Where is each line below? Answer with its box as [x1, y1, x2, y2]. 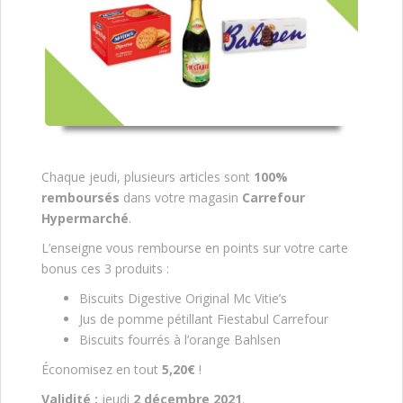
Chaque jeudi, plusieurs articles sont [41, 168, 250, 186]
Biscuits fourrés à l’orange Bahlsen [79, 331, 281, 349]
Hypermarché [41, 210, 129, 228]
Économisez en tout [41, 361, 158, 379]
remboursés [41, 189, 120, 207]
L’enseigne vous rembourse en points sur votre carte [41, 239, 348, 257]
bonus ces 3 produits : [41, 260, 169, 278]
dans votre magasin [120, 189, 242, 207]
